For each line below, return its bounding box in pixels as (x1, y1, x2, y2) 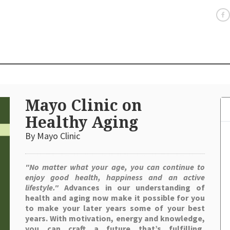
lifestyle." (25, 182, 59, 193)
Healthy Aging (25, 113, 138, 131)
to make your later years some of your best (25, 203, 205, 213)
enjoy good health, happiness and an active (25, 172, 205, 182)
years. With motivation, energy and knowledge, (25, 213, 205, 223)
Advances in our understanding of (64, 182, 205, 193)
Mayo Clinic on (25, 97, 142, 114)
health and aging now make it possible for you (25, 193, 205, 203)
